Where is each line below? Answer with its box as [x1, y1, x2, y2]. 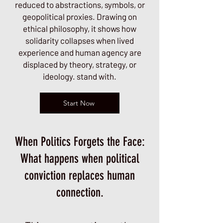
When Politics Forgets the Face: [14, 134, 145, 149]
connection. [56, 185, 104, 200]
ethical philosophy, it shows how [23, 23, 136, 33]
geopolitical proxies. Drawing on [22, 11, 137, 21]
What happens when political [20, 151, 139, 166]
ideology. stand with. [43, 71, 116, 81]
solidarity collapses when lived [25, 35, 134, 45]
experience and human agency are [18, 47, 141, 57]
